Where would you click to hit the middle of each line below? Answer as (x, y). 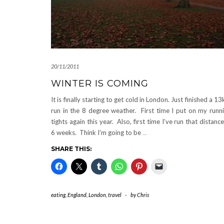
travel (115, 194)
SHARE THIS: (71, 148)
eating (58, 194)
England (77, 194)
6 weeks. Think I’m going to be (97, 132)
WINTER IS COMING (100, 83)
